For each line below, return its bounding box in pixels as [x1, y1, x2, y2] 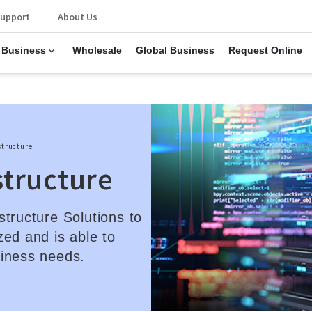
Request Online [228, 45, 302, 56]
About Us [57, 10, 97, 23]
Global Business [135, 45, 214, 56]
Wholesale [72, 45, 122, 56]
